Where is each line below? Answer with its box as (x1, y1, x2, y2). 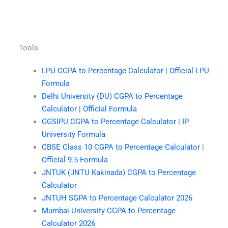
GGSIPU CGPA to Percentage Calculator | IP (41, 117, 189, 127)
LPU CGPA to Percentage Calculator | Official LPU (41, 66, 209, 76)
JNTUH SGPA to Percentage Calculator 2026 (41, 193, 192, 203)
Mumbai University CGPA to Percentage (41, 206, 176, 216)
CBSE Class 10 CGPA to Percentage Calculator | (41, 142, 204, 152)
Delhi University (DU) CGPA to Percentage (41, 92, 183, 101)
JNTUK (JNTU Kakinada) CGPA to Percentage (41, 168, 196, 178)
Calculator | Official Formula (41, 104, 137, 114)
